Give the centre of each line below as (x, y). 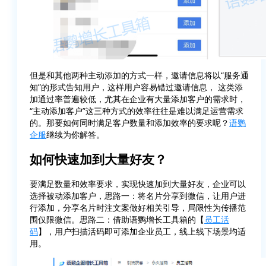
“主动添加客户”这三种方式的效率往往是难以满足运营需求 (137, 111)
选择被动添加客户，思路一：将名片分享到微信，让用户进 (138, 196)
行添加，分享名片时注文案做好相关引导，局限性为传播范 (138, 208)
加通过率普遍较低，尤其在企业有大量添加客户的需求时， (138, 99)
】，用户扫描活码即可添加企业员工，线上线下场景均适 (142, 232)
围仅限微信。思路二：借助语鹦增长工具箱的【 (117, 220)
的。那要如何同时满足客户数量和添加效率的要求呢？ (129, 123)
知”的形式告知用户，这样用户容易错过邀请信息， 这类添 (136, 87)
